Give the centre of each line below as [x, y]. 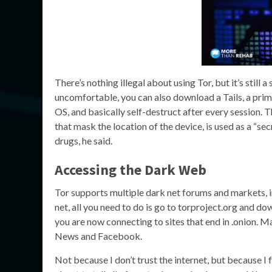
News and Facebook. [98, 236]
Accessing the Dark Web [131, 170]
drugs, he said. [83, 141]
